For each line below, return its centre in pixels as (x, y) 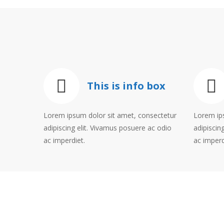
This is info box (126, 86)
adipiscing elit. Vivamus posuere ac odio (107, 128)
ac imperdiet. (64, 140)
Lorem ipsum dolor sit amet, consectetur (110, 115)
